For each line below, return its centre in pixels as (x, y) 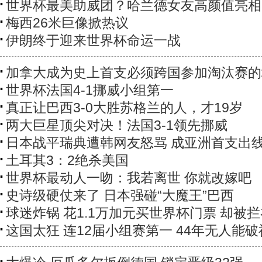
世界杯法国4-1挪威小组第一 (90, 90)
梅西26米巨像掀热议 (67, 23)
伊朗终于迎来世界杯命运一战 (93, 41)
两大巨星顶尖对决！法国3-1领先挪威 (117, 125)
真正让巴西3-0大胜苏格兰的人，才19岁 (124, 108)
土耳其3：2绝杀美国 (67, 161)
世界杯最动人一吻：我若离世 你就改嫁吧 (129, 178)
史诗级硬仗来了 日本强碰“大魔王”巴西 (120, 196)
